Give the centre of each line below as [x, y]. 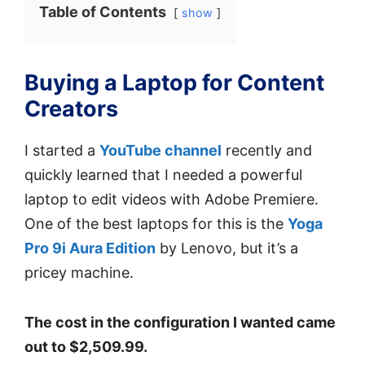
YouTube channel [161, 151]
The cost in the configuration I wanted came [180, 322]
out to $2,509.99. [86, 346]
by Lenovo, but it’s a [227, 248]
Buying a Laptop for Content [174, 83]
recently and [267, 151]
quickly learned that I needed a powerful [163, 175]
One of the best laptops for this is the [156, 224]
